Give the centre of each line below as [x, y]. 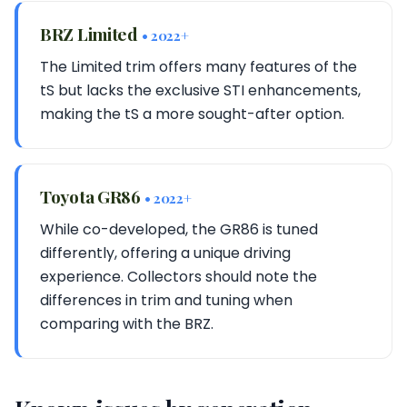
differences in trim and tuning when [166, 300]
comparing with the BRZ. [127, 324]
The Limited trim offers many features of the [199, 67]
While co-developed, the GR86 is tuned [179, 229]
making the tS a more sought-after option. [192, 114]
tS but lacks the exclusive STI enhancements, [200, 90]
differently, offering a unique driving [165, 253]
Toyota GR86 [92, 196]
